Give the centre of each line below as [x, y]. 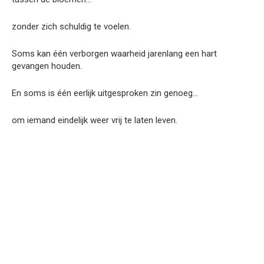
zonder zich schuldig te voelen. [71, 26]
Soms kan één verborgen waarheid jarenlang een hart [114, 53]
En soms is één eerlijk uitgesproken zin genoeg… [105, 93]
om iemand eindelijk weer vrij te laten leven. [95, 120]
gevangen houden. [47, 66]
